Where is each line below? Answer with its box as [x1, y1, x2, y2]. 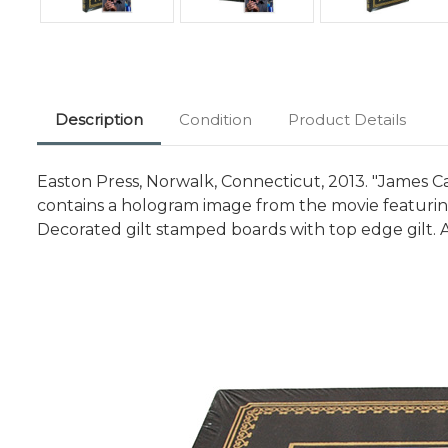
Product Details [288, 109, 406, 129]
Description [55, 109, 143, 129]
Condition [179, 109, 252, 129]
